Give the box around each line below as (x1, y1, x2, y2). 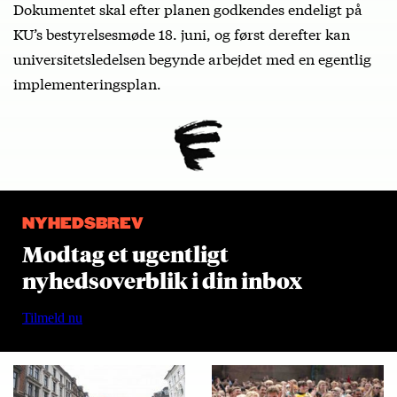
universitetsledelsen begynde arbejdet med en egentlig (13, 48, 371, 69)
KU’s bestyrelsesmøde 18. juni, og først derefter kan (13, 23, 350, 44)
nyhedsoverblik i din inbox (22, 266, 302, 295)
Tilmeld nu (22, 310, 82, 326)
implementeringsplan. (13, 73, 161, 94)
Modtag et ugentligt (22, 239, 229, 269)
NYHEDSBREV (22, 215, 144, 234)
